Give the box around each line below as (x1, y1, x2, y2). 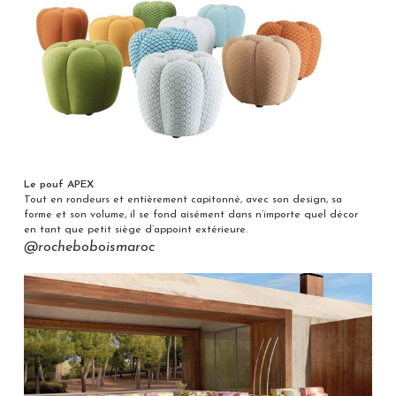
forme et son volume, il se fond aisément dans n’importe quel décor (23, 209, 358, 221)
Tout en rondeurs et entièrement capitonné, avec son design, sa (23, 194, 342, 206)
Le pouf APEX (23, 179, 94, 191)
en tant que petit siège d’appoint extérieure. (23, 225, 247, 236)
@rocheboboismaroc (23, 240, 155, 255)
